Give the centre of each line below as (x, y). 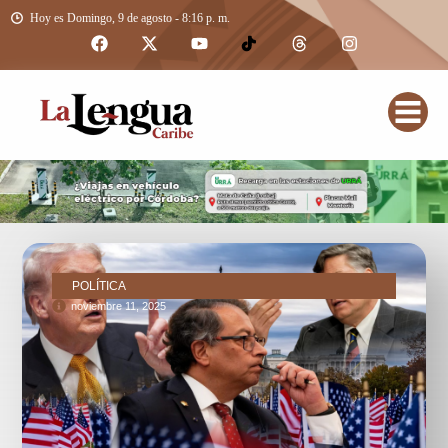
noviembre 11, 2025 (119, 305)
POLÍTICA (99, 285)
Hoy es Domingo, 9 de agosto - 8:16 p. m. (130, 18)
